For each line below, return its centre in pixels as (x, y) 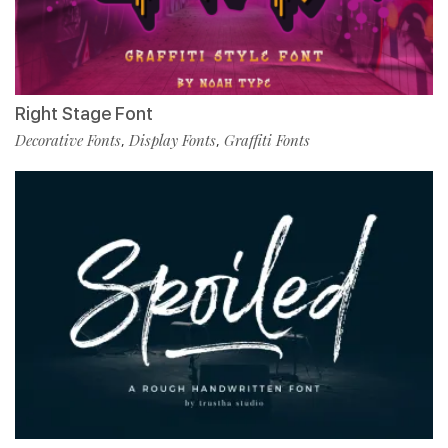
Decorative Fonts (68, 140)
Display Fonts (172, 140)
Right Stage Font (84, 114)
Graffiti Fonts (267, 140)
